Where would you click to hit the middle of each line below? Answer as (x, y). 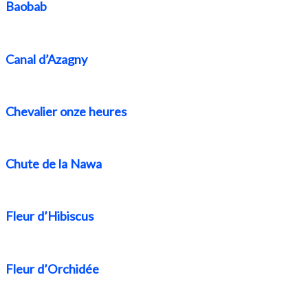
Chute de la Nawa (54, 164)
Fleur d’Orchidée (52, 268)
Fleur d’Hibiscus (49, 216)
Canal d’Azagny (46, 59)
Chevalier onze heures (66, 111)
